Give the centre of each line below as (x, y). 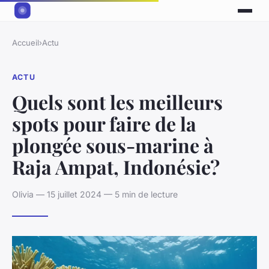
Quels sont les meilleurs (117, 101)
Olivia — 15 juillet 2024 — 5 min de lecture (95, 194)
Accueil (26, 43)
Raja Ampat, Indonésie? (116, 166)
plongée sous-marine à (113, 145)
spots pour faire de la (104, 123)
